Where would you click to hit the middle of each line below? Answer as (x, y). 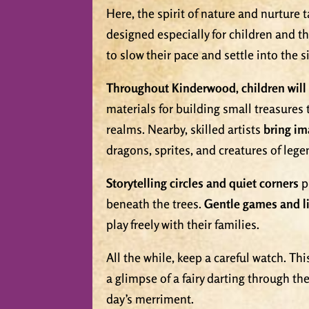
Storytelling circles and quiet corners (203, 183)
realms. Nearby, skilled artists (185, 129)
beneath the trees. (156, 204)
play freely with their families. (183, 225)
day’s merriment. (150, 299)
